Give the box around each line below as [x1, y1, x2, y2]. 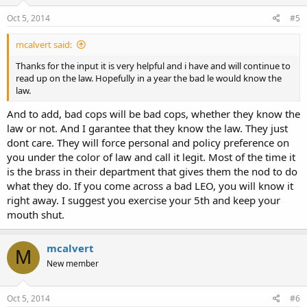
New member [47, 257, 99, 269]
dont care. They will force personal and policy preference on [7, 135, 289, 149]
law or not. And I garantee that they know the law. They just [7, 121, 288, 135]
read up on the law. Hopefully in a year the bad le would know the [16, 72, 282, 84]
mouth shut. [7, 207, 64, 221]
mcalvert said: [16, 38, 72, 51]
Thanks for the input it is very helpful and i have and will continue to [16, 60, 291, 72]
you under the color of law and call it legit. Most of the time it [7, 149, 295, 164]
